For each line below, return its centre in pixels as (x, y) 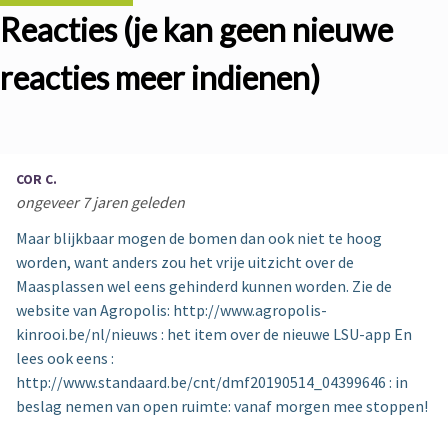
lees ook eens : (65, 358)
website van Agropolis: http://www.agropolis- (171, 310)
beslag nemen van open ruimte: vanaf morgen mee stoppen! (222, 406)
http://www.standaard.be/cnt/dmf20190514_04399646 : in (212, 382)
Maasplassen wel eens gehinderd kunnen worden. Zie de (204, 286)
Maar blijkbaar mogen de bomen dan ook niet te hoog (199, 238)
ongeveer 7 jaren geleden (100, 202)
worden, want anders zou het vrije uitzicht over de (185, 262)
